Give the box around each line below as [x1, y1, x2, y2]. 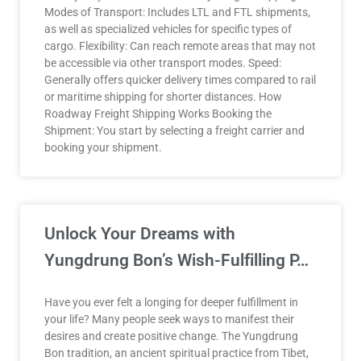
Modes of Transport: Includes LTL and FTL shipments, [44, 6, 310, 19]
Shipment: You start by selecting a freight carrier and [44, 124, 305, 137]
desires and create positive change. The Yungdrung [44, 330, 298, 342]
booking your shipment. [44, 141, 162, 154]
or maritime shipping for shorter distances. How [44, 90, 282, 103]
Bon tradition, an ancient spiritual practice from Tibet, [44, 346, 309, 359]
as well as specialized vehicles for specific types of [44, 23, 292, 35]
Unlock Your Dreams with [44, 224, 235, 243]
